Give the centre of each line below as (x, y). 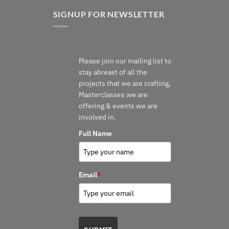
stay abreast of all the (113, 72)
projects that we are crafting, (125, 84)
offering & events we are (118, 106)
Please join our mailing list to (125, 61)
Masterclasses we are (113, 95)
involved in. (98, 117)
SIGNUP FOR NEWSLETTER (109, 14)
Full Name (96, 134)
